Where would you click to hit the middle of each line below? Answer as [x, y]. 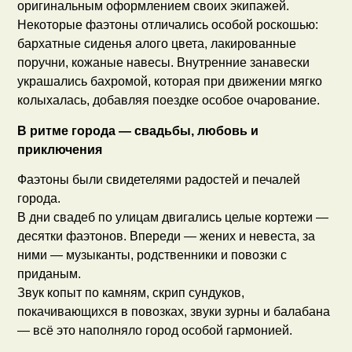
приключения [60, 149]
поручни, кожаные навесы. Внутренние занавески [164, 63]
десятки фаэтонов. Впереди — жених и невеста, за [167, 236]
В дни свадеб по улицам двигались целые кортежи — [173, 218]
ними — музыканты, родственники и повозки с [152, 255]
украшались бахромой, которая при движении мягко [170, 82]
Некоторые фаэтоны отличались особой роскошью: [168, 25]
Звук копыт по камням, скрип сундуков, [131, 293]
